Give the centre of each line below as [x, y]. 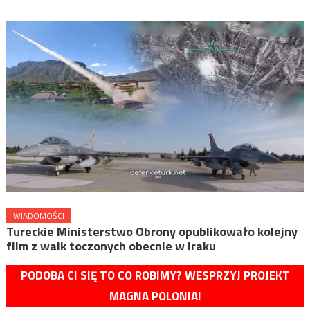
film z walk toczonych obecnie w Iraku [111, 246]
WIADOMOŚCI [38, 215]
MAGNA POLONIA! [155, 296]
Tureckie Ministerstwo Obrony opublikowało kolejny [152, 231]
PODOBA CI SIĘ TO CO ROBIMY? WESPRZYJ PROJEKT [155, 275]
